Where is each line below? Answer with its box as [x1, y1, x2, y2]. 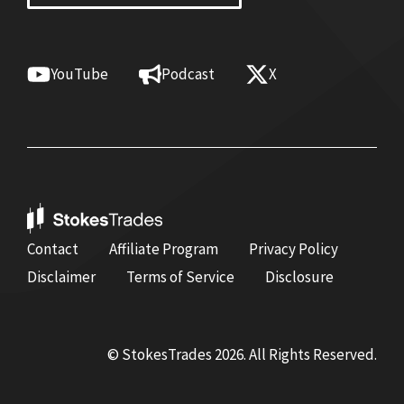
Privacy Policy [249, 239, 338, 260]
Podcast [161, 64, 215, 85]
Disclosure [265, 267, 334, 288]
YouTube [50, 64, 108, 85]
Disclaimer [27, 267, 96, 288]
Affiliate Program [109, 239, 218, 260]
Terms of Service [126, 267, 234, 288]
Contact [27, 239, 78, 260]
